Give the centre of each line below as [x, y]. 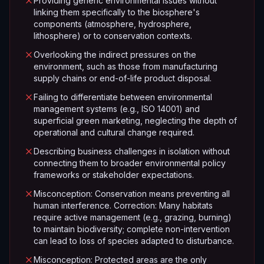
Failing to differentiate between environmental [123, 97]
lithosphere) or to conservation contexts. [113, 36]
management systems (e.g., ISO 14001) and [117, 109]
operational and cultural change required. [114, 132]
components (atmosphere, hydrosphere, [113, 24]
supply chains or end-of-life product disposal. [123, 78]
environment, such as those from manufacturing [126, 66]
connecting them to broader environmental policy [130, 163]
